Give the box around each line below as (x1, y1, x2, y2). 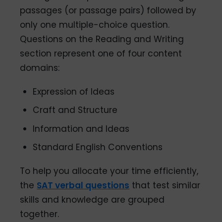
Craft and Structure (33, 104, 118, 116)
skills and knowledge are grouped (20, 194, 165, 206)
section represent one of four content (20, 47, 182, 59)
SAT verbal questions (37, 179, 130, 192)
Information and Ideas (33, 122, 130, 135)
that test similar (129, 179, 201, 192)
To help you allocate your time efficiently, (20, 165, 199, 177)
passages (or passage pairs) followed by (20, 4, 197, 16)
